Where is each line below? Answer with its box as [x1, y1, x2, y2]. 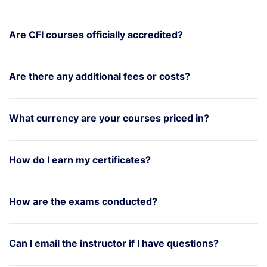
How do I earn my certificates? [9, 153, 151, 166]
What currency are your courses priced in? [9, 111, 209, 124]
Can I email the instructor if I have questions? [9, 237, 219, 249]
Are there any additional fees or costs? [9, 70, 190, 82]
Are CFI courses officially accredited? [9, 28, 183, 41]
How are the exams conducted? [9, 195, 157, 207]
